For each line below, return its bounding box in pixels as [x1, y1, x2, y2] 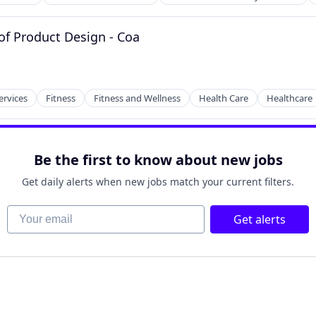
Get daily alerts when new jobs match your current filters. [22, 175, 294, 188]
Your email [6, 205, 63, 220]
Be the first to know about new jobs [33, 150, 283, 169]
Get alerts [233, 212, 286, 227]
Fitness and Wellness [94, 92, 181, 104]
